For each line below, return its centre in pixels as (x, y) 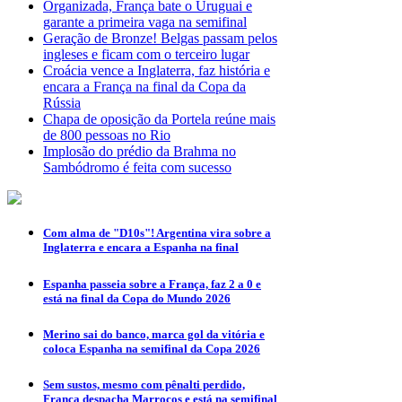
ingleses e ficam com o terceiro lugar (146, 55)
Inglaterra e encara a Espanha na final (141, 248)
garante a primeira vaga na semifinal (145, 22)
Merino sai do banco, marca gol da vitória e (154, 334)
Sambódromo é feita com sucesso (137, 168)
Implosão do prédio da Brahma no (140, 152)
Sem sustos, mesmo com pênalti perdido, (144, 384)
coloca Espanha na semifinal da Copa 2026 (152, 348)
